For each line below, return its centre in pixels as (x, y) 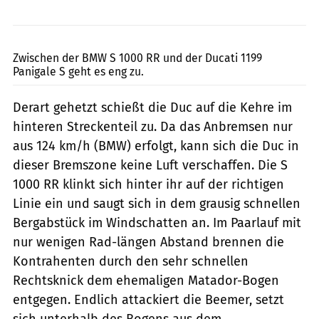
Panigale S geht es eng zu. (78, 71)
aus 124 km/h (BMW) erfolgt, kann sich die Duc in (156, 146)
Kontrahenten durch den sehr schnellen (131, 261)
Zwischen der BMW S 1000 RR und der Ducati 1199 (137, 58)
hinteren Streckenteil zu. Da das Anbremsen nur (153, 126)
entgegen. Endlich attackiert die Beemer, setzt (148, 299)
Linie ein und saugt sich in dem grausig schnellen (157, 203)
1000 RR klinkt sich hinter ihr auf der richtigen (148, 184)
